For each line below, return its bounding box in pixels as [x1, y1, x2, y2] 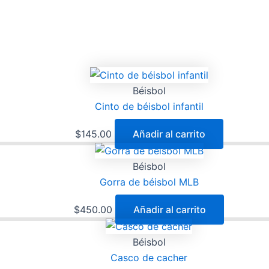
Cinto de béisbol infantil [94, 100, 204, 113]
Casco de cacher [110, 251, 187, 264]
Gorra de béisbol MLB [99, 175, 199, 188]
